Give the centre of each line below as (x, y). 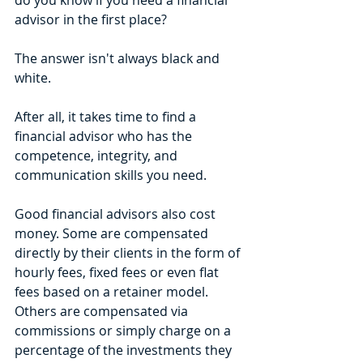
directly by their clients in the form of (129, 253)
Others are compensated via (103, 312)
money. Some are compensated (113, 234)
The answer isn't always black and (119, 59)
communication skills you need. (111, 175)
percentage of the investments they (125, 350)
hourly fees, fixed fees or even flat (118, 273)
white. (34, 78)
